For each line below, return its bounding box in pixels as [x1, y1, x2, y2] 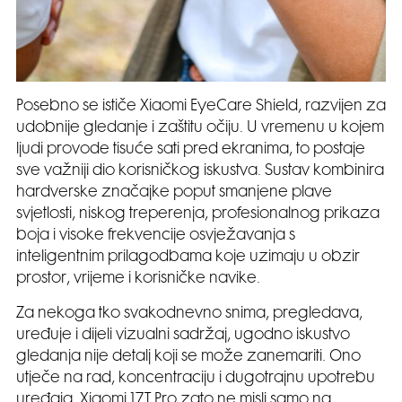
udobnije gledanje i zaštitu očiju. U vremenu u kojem [16, 120, 384, 135]
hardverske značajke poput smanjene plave [16, 185, 332, 200]
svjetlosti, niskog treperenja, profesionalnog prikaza [16, 206, 380, 222]
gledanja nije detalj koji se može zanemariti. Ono [16, 349, 361, 364]
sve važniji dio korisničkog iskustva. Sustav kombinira [16, 163, 384, 179]
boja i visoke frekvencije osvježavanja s [16, 228, 295, 243]
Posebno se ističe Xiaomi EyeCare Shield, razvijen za [16, 99, 386, 114]
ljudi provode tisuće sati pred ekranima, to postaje [16, 142, 365, 157]
